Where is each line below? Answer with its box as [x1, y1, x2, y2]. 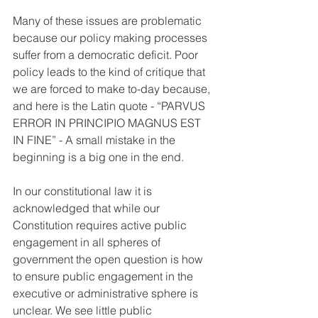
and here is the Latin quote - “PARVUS [13, 99, 208, 114]
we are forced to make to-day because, [13, 82, 213, 97]
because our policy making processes [13, 31, 210, 45]
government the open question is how [13, 252, 206, 267]
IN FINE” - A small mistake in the [13, 133, 178, 148]
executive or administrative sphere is [13, 286, 201, 301]
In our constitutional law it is [13, 184, 155, 199]
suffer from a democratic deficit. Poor [13, 48, 201, 62]
